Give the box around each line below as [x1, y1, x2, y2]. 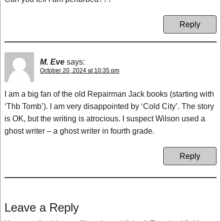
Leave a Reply [4, 201, 79, 214]
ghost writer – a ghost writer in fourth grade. [4, 127, 154, 135]
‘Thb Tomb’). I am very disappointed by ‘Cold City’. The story [4, 102, 214, 110]
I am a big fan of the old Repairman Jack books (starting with [4, 90, 214, 98]
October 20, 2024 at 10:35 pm [40, 67, 119, 74]
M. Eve [40, 58, 65, 66]
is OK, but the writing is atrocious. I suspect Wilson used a [4, 114, 205, 123]
